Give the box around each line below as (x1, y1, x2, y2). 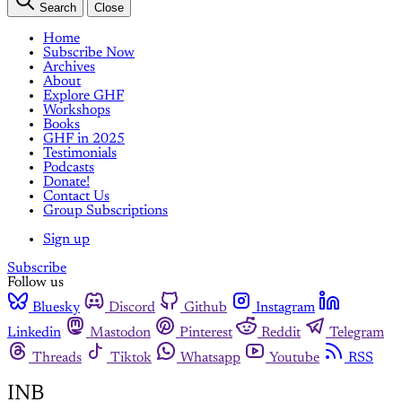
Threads (32, 351, 82, 365)
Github (184, 301, 227, 315)
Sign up (43, 232, 90, 247)
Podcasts (43, 161, 94, 175)
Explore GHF (43, 89, 124, 103)
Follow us (7, 275, 64, 290)
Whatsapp (180, 351, 240, 365)
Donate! (43, 175, 90, 189)
